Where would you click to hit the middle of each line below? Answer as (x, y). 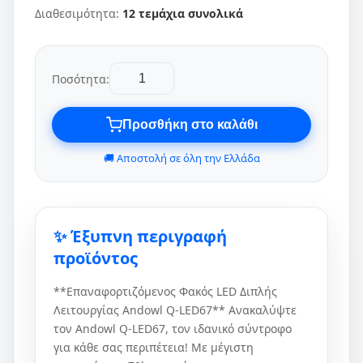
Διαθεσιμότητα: (79, 13)
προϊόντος (96, 258)
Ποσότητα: (81, 79)
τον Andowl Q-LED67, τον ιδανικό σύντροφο (173, 329)
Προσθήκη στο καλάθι (190, 124)
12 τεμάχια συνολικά (183, 13)
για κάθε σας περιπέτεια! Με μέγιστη (154, 347)
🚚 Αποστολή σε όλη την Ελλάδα (181, 158)
